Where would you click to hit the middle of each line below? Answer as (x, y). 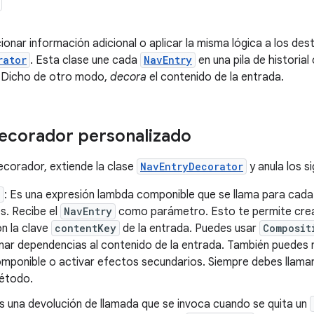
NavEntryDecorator (192, 166)
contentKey (86, 228)
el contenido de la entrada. (215, 77)
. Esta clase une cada (85, 60)
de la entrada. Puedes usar (190, 228)
